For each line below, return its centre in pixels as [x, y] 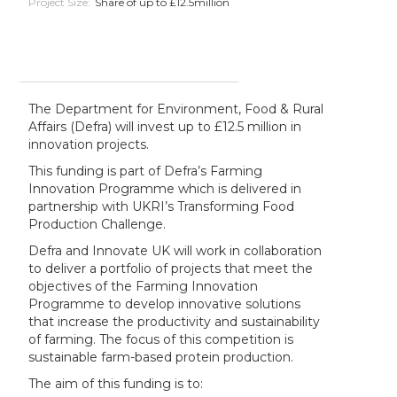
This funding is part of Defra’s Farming [146, 171]
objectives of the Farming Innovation [144, 286]
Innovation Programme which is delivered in [165, 188]
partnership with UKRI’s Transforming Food [162, 206]
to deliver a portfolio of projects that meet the [171, 268]
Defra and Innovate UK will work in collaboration [175, 250]
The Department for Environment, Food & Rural [176, 109]
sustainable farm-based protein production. [161, 357]
